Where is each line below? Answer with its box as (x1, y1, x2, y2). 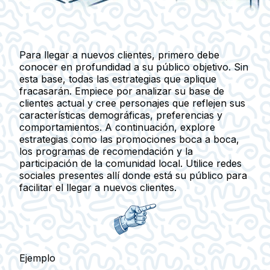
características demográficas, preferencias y (19, 109, 222, 122)
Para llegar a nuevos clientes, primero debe (19, 49, 219, 61)
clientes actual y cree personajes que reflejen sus (19, 97, 245, 110)
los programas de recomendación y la (19, 145, 193, 158)
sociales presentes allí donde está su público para (19, 169, 247, 182)
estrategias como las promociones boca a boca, (19, 133, 239, 146)
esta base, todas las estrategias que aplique (19, 73, 216, 86)
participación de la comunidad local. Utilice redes (19, 157, 242, 170)
